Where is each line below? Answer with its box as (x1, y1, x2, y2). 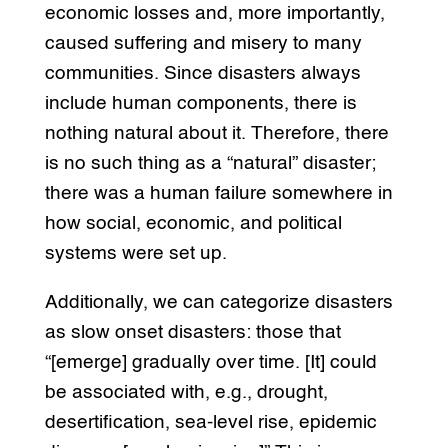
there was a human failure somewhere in (44, 184, 393, 204)
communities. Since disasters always (44, 64, 361, 84)
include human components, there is (44, 94, 357, 114)
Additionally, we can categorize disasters (44, 293, 393, 313)
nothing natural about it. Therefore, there (44, 124, 389, 144)
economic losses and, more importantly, (44, 4, 385, 24)
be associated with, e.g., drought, (44, 383, 328, 403)
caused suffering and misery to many (44, 34, 362, 54)
